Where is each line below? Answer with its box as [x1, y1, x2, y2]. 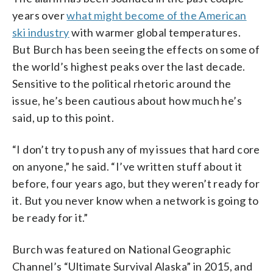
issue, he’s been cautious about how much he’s [12, 93, 242, 107]
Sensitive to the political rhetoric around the [12, 76, 232, 90]
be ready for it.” [12, 210, 88, 224]
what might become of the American [66, 8, 247, 22]
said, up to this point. [12, 110, 115, 124]
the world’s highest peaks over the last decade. [12, 59, 246, 73]
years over [12, 8, 67, 22]
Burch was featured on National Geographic [12, 242, 232, 256]
